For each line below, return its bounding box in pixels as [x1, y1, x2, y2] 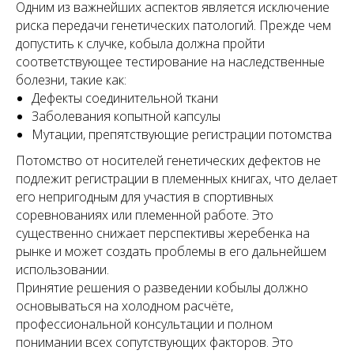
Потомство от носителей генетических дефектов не [16, 152, 321, 169]
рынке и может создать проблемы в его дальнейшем [16, 243, 326, 260]
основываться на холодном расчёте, [16, 297, 233, 314]
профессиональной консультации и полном [16, 315, 273, 333]
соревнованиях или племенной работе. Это [16, 206, 273, 224]
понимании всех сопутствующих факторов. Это [16, 333, 293, 351]
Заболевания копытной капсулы [32, 107, 220, 125]
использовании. [16, 261, 109, 278]
